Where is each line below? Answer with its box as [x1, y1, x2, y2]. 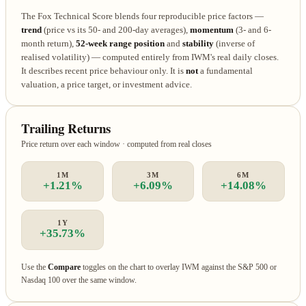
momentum [190, 25, 234, 35]
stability [182, 38, 214, 48]
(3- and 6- [234, 25, 272, 35]
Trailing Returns [21, 119, 111, 138]
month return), [21, 38, 76, 48]
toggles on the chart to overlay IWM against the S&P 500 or [81, 262, 277, 273]
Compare [48, 262, 81, 273]
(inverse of [214, 38, 255, 48]
